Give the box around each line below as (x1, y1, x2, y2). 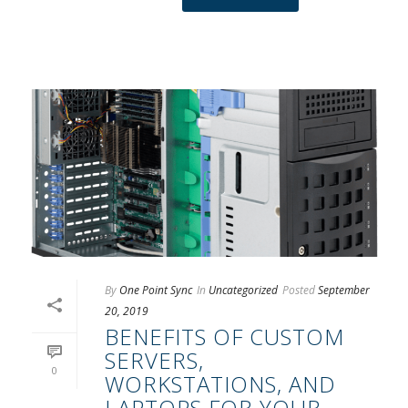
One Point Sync (119, 282, 192, 299)
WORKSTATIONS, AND (105, 369, 336, 400)
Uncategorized (209, 282, 278, 299)
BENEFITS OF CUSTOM (105, 321, 344, 352)
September (318, 282, 370, 299)
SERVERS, (105, 345, 204, 376)
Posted (282, 282, 315, 299)
